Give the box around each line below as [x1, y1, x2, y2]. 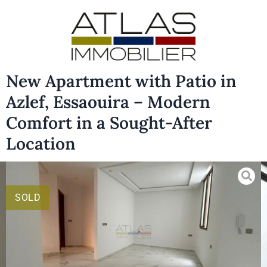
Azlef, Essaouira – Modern [6, 91, 210, 113]
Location [6, 132, 76, 154]
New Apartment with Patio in [6, 70, 237, 92]
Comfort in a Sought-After [6, 111, 212, 133]
